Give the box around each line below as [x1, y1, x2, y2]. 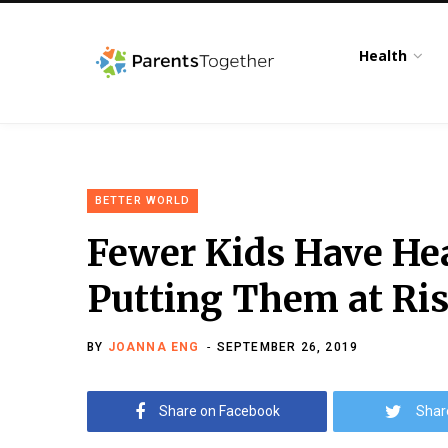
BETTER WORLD [95, 194, 191, 207]
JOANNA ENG [107, 340, 200, 354]
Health [359, 46, 408, 65]
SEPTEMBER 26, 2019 [216, 340, 359, 354]
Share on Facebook [158, 403, 280, 419]
